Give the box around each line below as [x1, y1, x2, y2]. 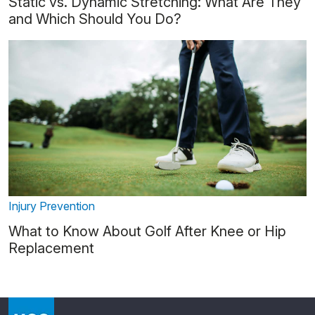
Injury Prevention [8, 199, 95, 214]
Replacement [8, 240, 94, 257]
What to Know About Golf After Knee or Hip [8, 223, 286, 240]
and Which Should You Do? [8, 10, 181, 27]
